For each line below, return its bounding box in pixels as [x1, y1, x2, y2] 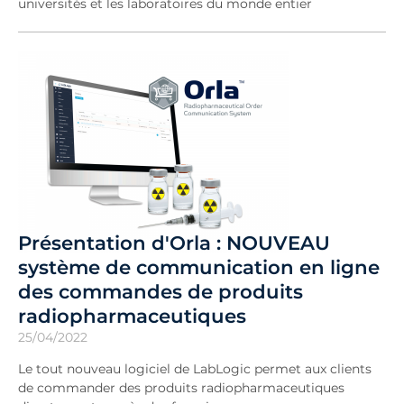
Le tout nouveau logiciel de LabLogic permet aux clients [18, 361, 372, 377]
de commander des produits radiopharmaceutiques [18, 380, 344, 396]
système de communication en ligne [18, 255, 380, 279]
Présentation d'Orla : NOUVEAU [18, 231, 330, 254]
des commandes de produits [18, 280, 303, 303]
